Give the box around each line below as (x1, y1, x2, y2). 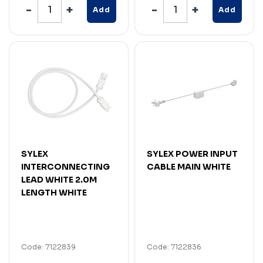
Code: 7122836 (147, 242, 201, 251)
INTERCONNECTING (21, 161, 110, 172)
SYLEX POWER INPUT (147, 148, 238, 159)
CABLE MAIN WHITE (147, 161, 231, 172)
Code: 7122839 (21, 242, 76, 251)
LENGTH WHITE (21, 187, 87, 198)
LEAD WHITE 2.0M (21, 174, 97, 185)
